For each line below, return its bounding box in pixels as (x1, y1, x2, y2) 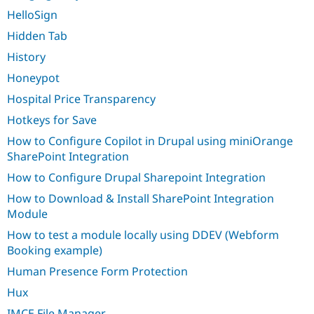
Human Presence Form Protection (7, 264, 188, 280)
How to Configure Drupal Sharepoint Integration (7, 170, 266, 186)
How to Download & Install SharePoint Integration (7, 191, 274, 207)
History (7, 49, 46, 65)
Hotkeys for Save (7, 112, 97, 128)
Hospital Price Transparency (7, 91, 156, 107)
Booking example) (7, 243, 102, 259)
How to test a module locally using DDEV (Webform (7, 227, 279, 243)
